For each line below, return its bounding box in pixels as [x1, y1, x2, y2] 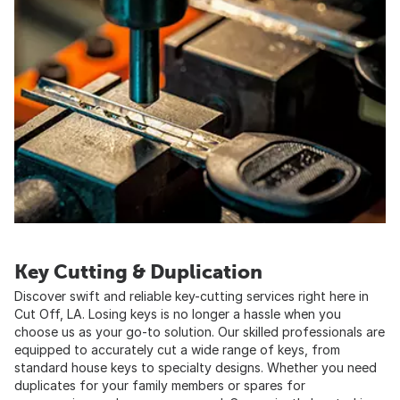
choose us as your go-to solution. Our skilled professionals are [14, 323, 385, 339]
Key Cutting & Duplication [14, 259, 262, 283]
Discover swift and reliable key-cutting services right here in [14, 287, 369, 304]
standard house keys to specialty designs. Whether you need [14, 359, 377, 375]
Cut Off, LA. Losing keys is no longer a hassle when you [14, 305, 341, 321]
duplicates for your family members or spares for [14, 377, 305, 393]
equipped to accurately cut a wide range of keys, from [14, 341, 340, 357]
